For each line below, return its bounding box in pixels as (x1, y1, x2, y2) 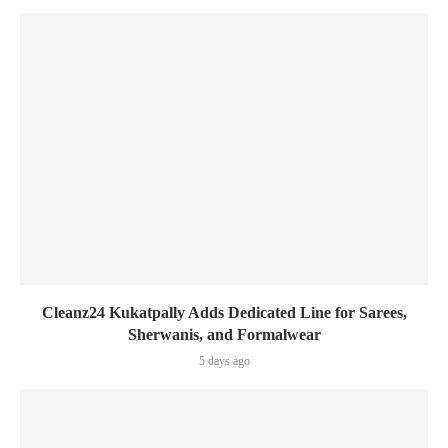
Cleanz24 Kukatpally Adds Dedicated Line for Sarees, (41, 304, 407, 321)
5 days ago (198, 354, 250, 368)
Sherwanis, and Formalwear (127, 326, 321, 343)
